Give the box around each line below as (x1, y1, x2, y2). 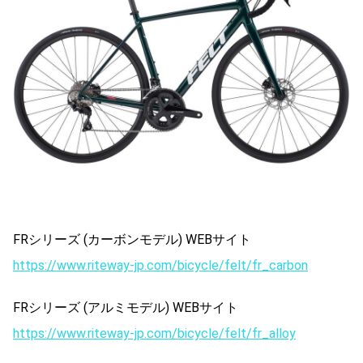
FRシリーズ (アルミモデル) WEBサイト (13, 299, 238, 315)
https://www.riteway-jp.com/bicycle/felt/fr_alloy (13, 325, 296, 341)
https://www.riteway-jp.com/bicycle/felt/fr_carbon (13, 257, 308, 273)
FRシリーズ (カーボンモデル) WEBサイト (13, 231, 251, 247)
